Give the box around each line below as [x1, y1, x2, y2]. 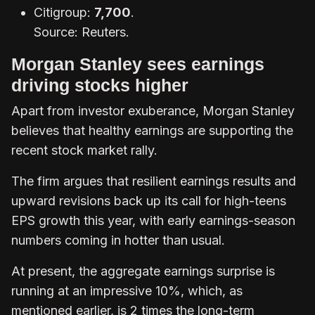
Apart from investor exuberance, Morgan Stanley [11, 103, 295, 118]
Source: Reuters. [34, 24, 129, 39]
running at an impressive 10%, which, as [11, 283, 243, 298]
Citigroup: [34, 4, 94, 20]
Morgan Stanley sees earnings [11, 53, 264, 74]
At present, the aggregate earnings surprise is [11, 263, 275, 278]
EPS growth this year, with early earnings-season [11, 212, 295, 228]
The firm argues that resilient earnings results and [11, 173, 296, 188]
